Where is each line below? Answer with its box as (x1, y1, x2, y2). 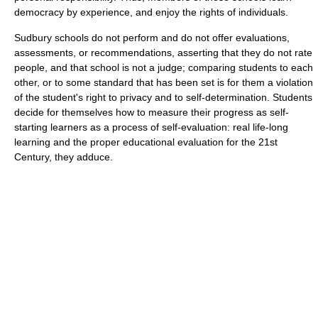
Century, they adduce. (14, 150, 113, 163)
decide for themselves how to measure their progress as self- (14, 106, 289, 118)
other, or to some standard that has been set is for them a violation (14, 76, 313, 88)
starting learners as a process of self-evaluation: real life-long (14, 121, 288, 133)
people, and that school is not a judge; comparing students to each (14, 61, 313, 73)
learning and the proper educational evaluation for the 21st (14, 136, 278, 148)
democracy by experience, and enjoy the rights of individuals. (14, 6, 288, 18)
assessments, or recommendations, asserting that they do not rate (14, 46, 312, 58)
